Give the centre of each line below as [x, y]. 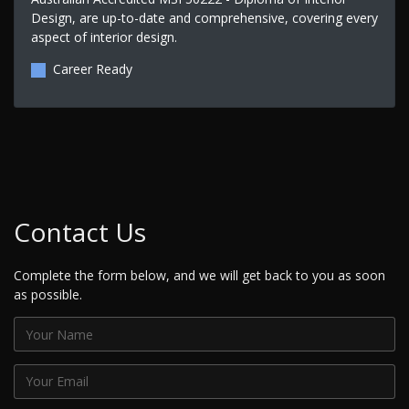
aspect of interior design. [104, 37]
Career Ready [92, 68]
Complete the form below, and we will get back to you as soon [199, 276]
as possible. [48, 295]
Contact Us [80, 232]
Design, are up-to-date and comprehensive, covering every [204, 17]
